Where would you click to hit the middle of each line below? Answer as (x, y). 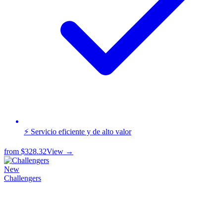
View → (60, 151)
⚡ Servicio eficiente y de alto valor (78, 131)
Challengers (23, 178)
